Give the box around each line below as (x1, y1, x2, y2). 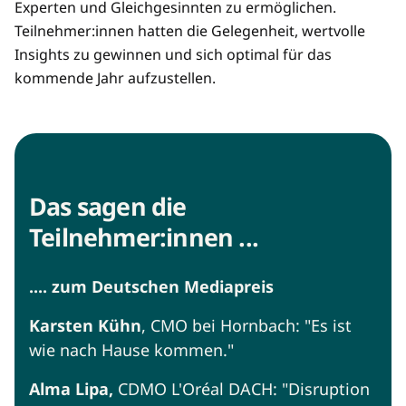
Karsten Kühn (29, 314, 141, 337)
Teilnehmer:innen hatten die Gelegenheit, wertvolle (14, 21, 365, 42)
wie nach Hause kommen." (29, 339, 234, 362)
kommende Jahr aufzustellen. (14, 68, 216, 89)
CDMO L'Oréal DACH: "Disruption (113, 378, 370, 401)
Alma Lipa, (29, 378, 113, 401)
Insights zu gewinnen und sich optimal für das (14, 44, 332, 65)
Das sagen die (29, 189, 187, 224)
